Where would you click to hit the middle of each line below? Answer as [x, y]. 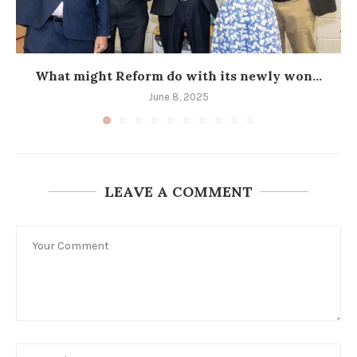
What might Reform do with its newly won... [178, 75]
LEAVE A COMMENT [178, 191]
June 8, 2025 [178, 96]
